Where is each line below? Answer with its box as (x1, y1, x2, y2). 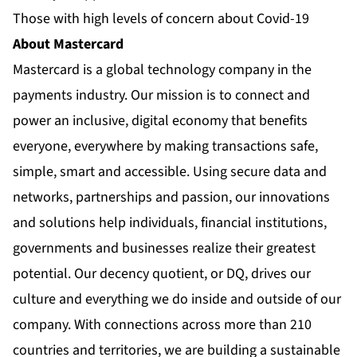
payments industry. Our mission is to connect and (13, 85, 310, 106)
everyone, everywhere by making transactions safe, (13, 136, 318, 157)
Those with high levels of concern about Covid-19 (13, 9, 309, 29)
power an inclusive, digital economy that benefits (13, 111, 308, 131)
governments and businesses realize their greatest (13, 238, 316, 259)
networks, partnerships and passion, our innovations (13, 187, 330, 208)
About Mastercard (13, 34, 124, 55)
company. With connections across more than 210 (13, 315, 312, 335)
